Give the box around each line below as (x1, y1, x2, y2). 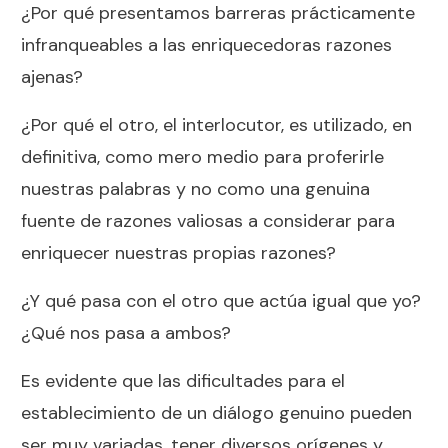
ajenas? (21, 64, 83, 89)
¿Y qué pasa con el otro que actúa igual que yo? (21, 288, 421, 313)
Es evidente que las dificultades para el (21, 368, 345, 393)
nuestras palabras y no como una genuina (21, 176, 370, 201)
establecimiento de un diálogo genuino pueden (21, 400, 412, 425)
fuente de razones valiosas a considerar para (21, 208, 395, 233)
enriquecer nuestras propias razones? (21, 240, 336, 265)
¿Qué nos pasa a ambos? (21, 320, 231, 345)
